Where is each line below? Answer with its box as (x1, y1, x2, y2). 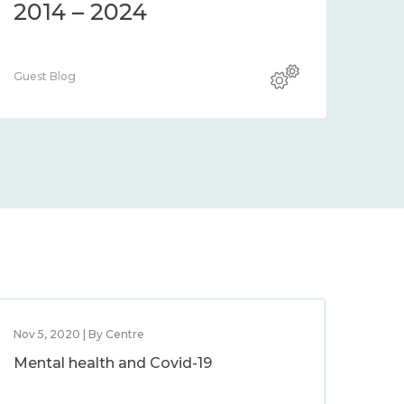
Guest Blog (14, 69, 76, 83)
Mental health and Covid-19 (14, 354, 213, 372)
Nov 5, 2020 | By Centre (14, 327, 145, 341)
